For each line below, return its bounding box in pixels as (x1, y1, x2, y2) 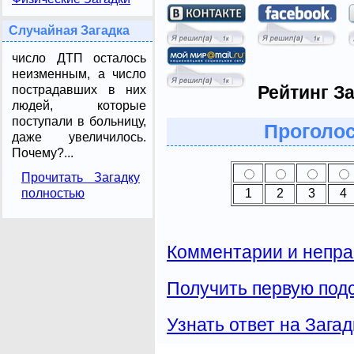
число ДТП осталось (12, 51, 146, 65)
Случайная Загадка (9, 24, 130, 38)
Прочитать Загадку (21, 170, 140, 184)
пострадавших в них (12, 83, 146, 96)
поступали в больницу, (12, 115, 146, 128)
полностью (21, 186, 85, 200)
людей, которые (12, 99, 146, 112)
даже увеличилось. (12, 130, 146, 144)
